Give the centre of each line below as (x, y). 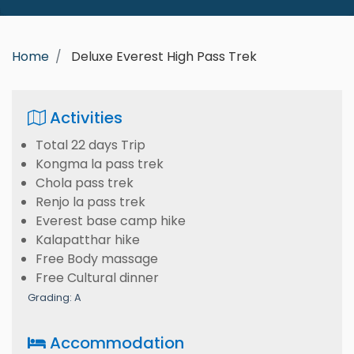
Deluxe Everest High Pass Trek (164, 56)
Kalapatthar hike (88, 240)
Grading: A (55, 298)
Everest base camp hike (111, 221)
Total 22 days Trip (90, 145)
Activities (84, 118)
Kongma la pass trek (100, 164)
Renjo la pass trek (90, 202)
